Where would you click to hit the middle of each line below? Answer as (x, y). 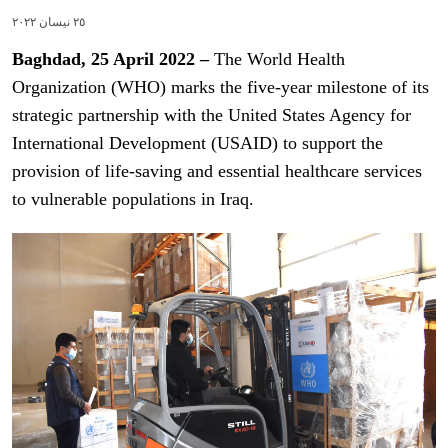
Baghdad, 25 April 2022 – (110, 58)
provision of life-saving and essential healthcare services (217, 170)
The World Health (277, 58)
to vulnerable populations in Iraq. (133, 198)
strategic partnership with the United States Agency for (211, 114)
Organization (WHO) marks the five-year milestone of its (220, 86)
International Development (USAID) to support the (197, 142)
